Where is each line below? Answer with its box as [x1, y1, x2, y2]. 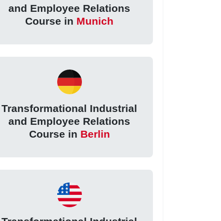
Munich [76, 15, 114, 27]
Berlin [80, 128, 110, 140]
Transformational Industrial [1, 103, 138, 114]
